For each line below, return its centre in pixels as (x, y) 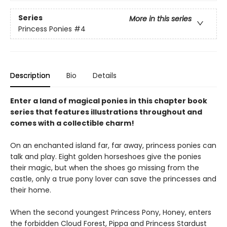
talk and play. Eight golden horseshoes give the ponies (106, 157)
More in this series (160, 19)
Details (105, 75)
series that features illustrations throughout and (106, 112)
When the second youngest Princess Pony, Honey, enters (111, 212)
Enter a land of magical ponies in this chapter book (109, 101)
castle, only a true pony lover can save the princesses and (113, 179)
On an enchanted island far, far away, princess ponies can (113, 145)
